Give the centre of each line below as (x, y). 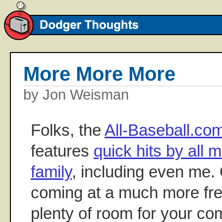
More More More (99, 74)
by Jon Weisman (76, 94)
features (62, 151)
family (51, 171)
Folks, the (68, 130)
